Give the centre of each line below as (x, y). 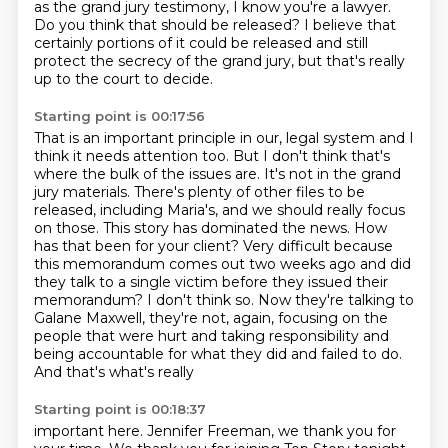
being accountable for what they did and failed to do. (217, 354)
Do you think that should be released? (168, 25)
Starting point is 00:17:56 (119, 116)
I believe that (349, 25)
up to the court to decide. (123, 79)
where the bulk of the (111, 174)
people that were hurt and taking (151, 336)
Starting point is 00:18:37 (119, 409)
